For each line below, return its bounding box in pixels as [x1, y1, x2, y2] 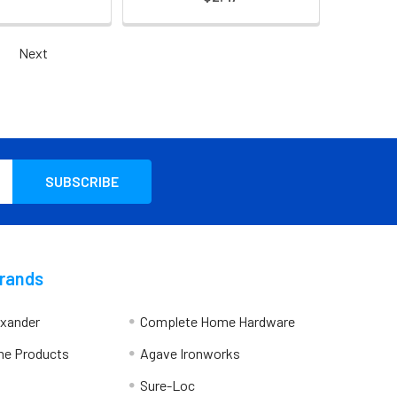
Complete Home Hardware [139, 313, 295, 331]
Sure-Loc [139, 377, 195, 394]
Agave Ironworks [139, 345, 240, 362]
